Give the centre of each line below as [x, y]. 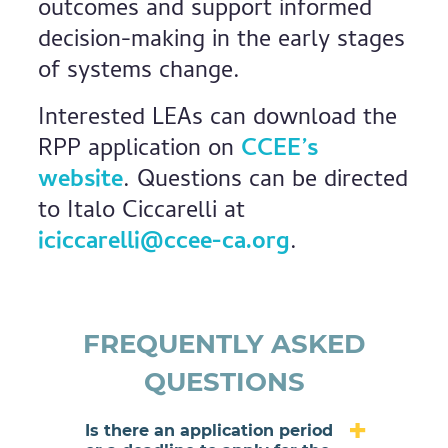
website [81, 181]
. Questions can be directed [266, 181]
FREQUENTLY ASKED [224, 344]
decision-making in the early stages [222, 41]
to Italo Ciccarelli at [142, 212]
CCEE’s [280, 150]
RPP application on [140, 150]
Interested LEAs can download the [218, 119]
